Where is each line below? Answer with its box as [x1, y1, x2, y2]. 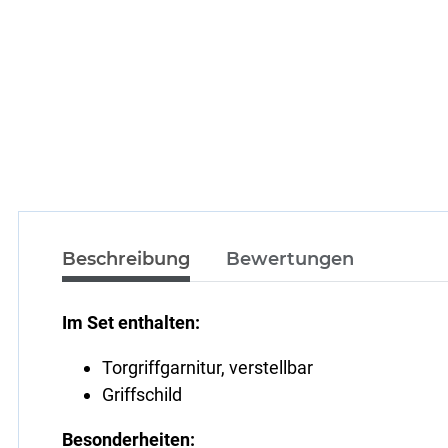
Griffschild [102, 383, 183, 405]
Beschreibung [62, 247, 191, 270]
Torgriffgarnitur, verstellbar [102, 356, 314, 378]
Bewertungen [226, 247, 355, 270]
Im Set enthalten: [62, 311, 201, 333]
